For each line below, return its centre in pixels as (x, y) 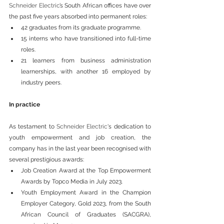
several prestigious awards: (46, 160)
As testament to (33, 127)
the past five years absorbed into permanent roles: (78, 17)
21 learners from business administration (86, 61)
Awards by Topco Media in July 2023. (72, 182)
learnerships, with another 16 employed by (86, 72)
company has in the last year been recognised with (80, 149)
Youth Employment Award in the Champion (86, 193)
